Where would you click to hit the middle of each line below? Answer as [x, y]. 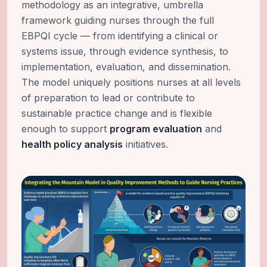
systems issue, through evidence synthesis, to [125, 52]
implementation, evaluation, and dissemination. [126, 67]
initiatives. [145, 145]
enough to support [64, 129]
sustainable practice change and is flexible [117, 114]
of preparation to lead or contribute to [108, 98]
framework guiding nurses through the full [118, 21]
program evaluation [156, 129]
